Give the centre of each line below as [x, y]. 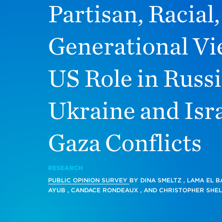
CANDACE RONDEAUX [104, 190]
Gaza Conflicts [125, 142]
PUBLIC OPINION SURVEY [88, 180]
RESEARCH [65, 168]
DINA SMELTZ [161, 180]
